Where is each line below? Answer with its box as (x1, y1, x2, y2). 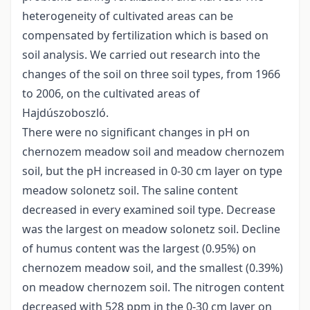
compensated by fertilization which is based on (22, 28, 268, 44)
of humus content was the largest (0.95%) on (22, 241, 256, 257)
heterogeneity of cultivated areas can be (22, 8, 233, 24)
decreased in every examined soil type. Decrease (22, 202, 275, 218)
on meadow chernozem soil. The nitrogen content (22, 280, 284, 295)
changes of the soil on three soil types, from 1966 (22, 66, 280, 82)
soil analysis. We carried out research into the (22, 47, 260, 63)
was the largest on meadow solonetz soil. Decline (22, 221, 280, 237)
